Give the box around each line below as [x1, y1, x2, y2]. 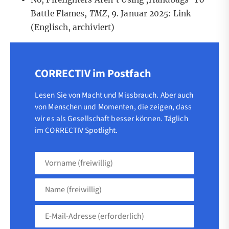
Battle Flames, [31, 9, 89, 19]
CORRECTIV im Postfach [35, 65, 151, 82]
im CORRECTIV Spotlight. [35, 124, 118, 136]
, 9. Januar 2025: [106, 9, 173, 19]
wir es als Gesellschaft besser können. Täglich [35, 112, 188, 124]
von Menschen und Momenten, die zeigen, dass [35, 101, 192, 112]
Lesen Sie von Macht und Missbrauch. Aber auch [35, 89, 194, 101]
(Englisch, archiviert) [31, 22, 115, 33]
